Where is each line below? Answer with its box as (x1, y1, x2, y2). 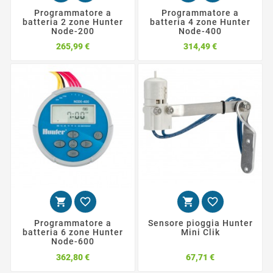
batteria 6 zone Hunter (23, 227, 123, 238)
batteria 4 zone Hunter (150, 17, 250, 27)
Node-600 (51, 236, 94, 247)
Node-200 (51, 26, 94, 36)
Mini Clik (180, 227, 220, 238)
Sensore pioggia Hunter (147, 218, 253, 229)
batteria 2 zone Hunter (23, 17, 123, 27)
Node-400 (179, 26, 222, 36)
